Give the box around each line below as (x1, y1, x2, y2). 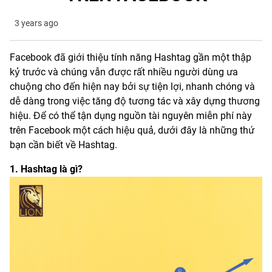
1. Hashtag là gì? (10, 163, 83, 175)
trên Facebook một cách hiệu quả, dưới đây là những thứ (10, 124, 254, 136)
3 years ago (15, 18, 58, 28)
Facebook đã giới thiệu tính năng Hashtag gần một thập (10, 51, 251, 63)
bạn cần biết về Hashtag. (10, 138, 117, 151)
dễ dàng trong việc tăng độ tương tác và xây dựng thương (10, 95, 260, 107)
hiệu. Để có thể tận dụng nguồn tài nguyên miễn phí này (10, 109, 252, 121)
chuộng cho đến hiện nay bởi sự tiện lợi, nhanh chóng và (10, 80, 255, 92)
